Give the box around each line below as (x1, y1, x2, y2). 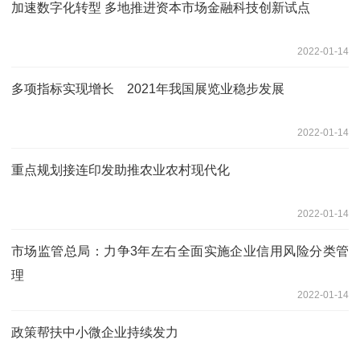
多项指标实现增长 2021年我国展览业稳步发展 (11, 81, 284, 96)
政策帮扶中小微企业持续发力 (11, 325, 178, 339)
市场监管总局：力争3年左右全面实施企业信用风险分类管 (11, 243, 349, 258)
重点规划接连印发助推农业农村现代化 (11, 162, 230, 177)
